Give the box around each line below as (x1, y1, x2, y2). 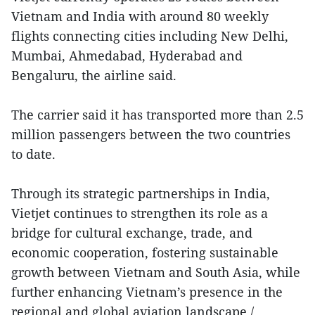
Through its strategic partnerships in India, (11, 185, 270, 202)
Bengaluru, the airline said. (11, 67, 176, 84)
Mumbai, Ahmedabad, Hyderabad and (11, 47, 243, 65)
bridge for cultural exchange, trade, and (11, 224, 252, 242)
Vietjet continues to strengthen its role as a (11, 205, 268, 222)
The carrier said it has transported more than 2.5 (11, 106, 304, 124)
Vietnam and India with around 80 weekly (11, 8, 269, 25)
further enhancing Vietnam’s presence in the (11, 283, 283, 301)
